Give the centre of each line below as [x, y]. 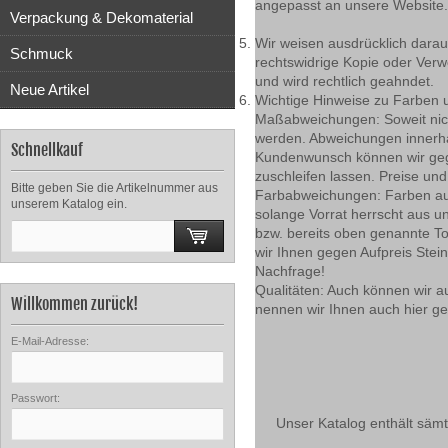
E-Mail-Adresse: [50, 341]
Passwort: [35, 398]
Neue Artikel [49, 89]
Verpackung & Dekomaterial [101, 17]
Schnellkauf [47, 150]
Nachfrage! [290, 271]
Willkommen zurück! [74, 304]
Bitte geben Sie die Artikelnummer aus [114, 188]
